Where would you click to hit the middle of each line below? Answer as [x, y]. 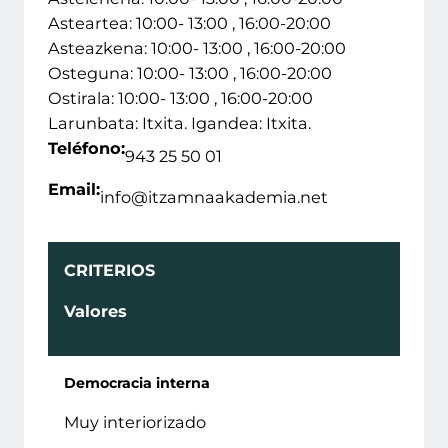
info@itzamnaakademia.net [214, 197]
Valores [95, 311]
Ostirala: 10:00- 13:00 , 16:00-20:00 [180, 98]
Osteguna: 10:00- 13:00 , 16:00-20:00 [190, 73]
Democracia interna [137, 383]
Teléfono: [86, 148]
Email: [74, 189]
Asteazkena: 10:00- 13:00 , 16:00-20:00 [197, 48]
